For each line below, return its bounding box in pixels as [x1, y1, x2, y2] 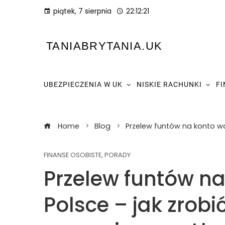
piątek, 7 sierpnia [53, 7, 111, 16]
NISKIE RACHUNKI [137, 80, 202, 88]
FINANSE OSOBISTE [44, 151, 101, 159]
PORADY [104, 151, 131, 159]
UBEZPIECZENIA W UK [44, 80, 123, 88]
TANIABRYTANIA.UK [46, 40, 163, 52]
